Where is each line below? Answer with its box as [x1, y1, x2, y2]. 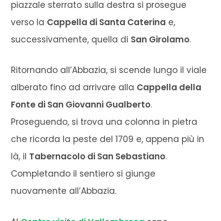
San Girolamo [131, 34, 190, 46]
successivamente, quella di [11, 34, 131, 46]
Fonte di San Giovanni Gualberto [11, 99, 151, 111]
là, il [11, 150, 30, 163]
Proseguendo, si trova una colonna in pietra [11, 116, 198, 128]
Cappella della [137, 81, 202, 94]
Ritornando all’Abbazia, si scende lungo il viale [11, 64, 207, 76]
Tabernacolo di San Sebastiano [29, 150, 166, 163]
